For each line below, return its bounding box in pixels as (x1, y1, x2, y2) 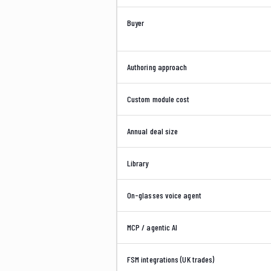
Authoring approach (127, 62, 188, 72)
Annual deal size (127, 126, 178, 136)
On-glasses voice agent (127, 190, 201, 200)
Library (127, 158, 149, 168)
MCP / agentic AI (127, 222, 178, 232)
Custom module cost (127, 94, 190, 104)
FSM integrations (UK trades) (127, 254, 215, 264)
